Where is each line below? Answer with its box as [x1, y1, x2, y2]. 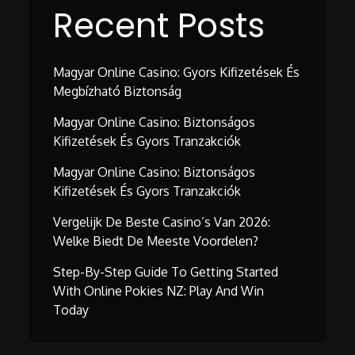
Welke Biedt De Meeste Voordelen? [53, 233, 259, 250]
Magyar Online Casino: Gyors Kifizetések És [53, 64, 300, 81]
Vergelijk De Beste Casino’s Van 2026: [53, 214, 271, 231]
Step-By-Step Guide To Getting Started [53, 264, 279, 281]
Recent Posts [53, 2, 265, 50]
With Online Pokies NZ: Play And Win [53, 283, 265, 300]
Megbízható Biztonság [53, 83, 182, 100]
